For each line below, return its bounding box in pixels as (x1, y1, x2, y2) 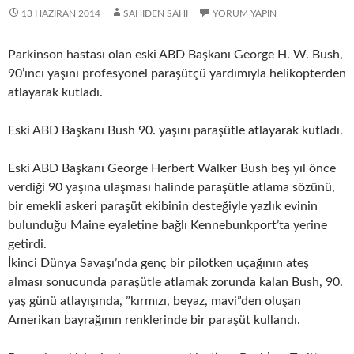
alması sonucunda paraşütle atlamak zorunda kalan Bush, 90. (8, 276, 343, 288)
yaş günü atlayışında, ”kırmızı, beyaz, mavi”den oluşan (8, 295, 301, 307)
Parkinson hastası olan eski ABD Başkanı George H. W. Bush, (8, 48, 343, 61)
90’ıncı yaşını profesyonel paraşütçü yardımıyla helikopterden (8, 67, 346, 80)
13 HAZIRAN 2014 (21, 9, 100, 18)
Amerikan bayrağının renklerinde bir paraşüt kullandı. (8, 314, 300, 326)
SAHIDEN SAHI (123, 9, 188, 18)
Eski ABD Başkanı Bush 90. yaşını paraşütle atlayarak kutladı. (8, 124, 343, 137)
